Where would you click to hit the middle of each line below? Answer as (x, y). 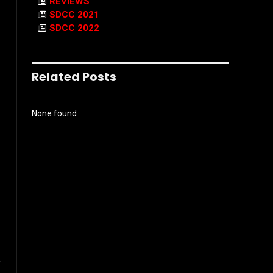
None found (54, 113)
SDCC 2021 (74, 15)
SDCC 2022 (74, 28)
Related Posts (74, 77)
